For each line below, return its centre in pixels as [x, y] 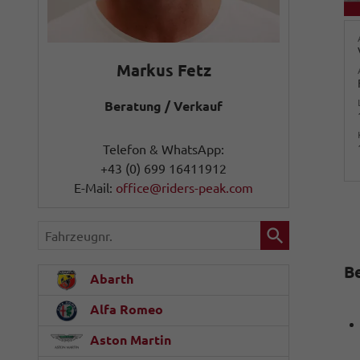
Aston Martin [129, 340]
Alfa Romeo [125, 310]
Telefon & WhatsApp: [164, 149]
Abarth [110, 279]
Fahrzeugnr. [74, 231]
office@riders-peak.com [184, 188]
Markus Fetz [164, 70]
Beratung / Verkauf [164, 106]
